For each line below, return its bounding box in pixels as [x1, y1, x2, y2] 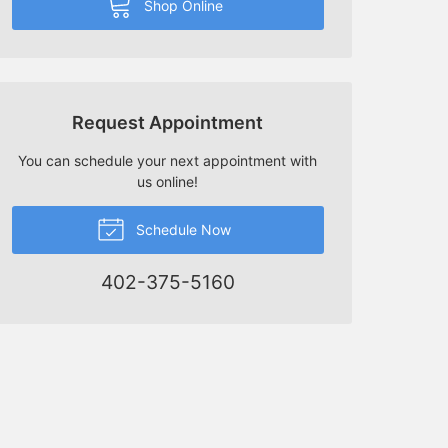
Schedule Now [132, 220, 232, 238]
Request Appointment [72, 111, 264, 133]
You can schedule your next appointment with [18, 151, 318, 169]
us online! [137, 172, 199, 190]
